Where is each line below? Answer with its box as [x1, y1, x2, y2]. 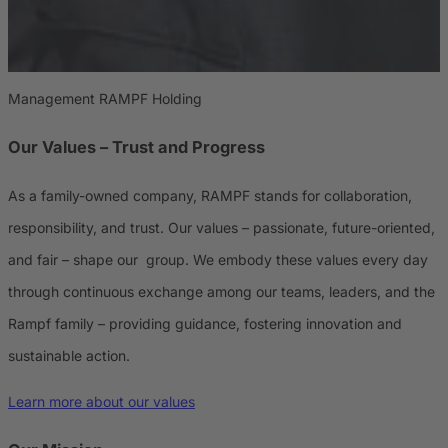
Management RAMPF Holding [8, 90, 202, 108]
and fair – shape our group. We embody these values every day [8, 250, 428, 268]
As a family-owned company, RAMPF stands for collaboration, [8, 186, 412, 204]
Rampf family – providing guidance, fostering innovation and [8, 314, 402, 332]
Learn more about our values [8, 392, 195, 410]
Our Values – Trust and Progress [8, 137, 265, 158]
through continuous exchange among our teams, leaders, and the [8, 282, 435, 300]
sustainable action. [8, 346, 130, 364]
